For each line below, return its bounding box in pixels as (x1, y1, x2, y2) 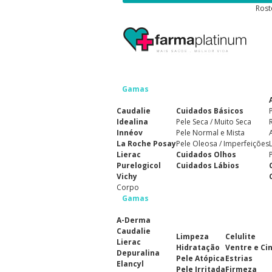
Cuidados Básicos (176, 106, 243, 116)
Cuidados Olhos (176, 149, 236, 160)
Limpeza (176, 231, 209, 242)
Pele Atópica (176, 253, 225, 263)
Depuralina (117, 248, 160, 258)
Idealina (117, 117, 148, 127)
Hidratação (176, 242, 220, 253)
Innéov (117, 127, 143, 138)
